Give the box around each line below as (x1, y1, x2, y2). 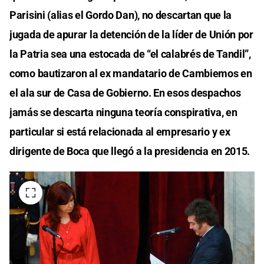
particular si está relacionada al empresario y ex (9, 125, 230, 138)
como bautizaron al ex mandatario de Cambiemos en (9, 67, 252, 80)
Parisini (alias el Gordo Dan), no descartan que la (9, 8, 232, 21)
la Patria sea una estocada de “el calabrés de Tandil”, (9, 47, 251, 60)
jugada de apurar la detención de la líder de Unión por (9, 28, 253, 41)
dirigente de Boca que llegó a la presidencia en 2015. (9, 144, 250, 157)
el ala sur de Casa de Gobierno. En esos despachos (9, 86, 241, 99)
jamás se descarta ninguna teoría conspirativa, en (9, 105, 237, 118)
